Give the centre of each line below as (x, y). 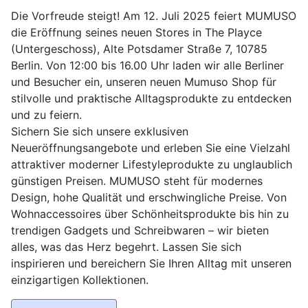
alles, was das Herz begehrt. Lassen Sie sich (126, 246)
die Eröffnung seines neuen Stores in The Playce (136, 32)
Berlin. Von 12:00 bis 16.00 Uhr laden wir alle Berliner (147, 65)
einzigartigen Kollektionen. (80, 279)
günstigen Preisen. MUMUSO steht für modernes (137, 180)
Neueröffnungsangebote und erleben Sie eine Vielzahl (151, 147)
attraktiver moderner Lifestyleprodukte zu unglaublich (152, 164)
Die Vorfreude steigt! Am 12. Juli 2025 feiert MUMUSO (154, 15)
